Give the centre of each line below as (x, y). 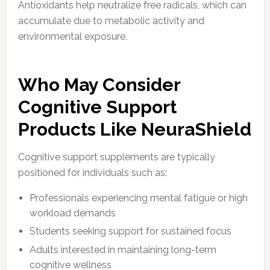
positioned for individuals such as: (92, 172)
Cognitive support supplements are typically (116, 157)
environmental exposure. (72, 36)
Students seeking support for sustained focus (131, 231)
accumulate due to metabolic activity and (111, 20)
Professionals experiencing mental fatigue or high (139, 198)
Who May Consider (99, 84)
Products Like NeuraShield (134, 129)
